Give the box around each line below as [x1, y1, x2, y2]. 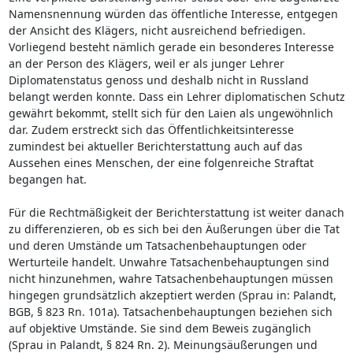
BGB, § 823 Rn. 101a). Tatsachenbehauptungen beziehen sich [8, 303, 333, 319]
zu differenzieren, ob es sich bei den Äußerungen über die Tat [8, 221, 340, 236]
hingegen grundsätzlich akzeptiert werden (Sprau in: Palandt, [8, 287, 336, 303]
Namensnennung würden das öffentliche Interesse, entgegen [8, 6, 338, 21]
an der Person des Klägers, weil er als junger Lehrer [8, 55, 284, 71]
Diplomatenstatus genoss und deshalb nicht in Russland [8, 72, 309, 87]
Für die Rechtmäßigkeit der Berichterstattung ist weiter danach [8, 204, 344, 220]
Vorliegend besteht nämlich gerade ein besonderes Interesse [8, 39, 334, 54]
